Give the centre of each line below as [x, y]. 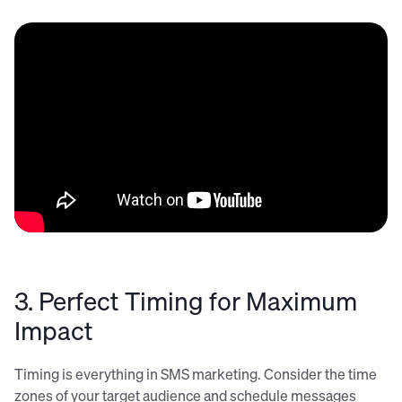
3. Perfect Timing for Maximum [186, 301]
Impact [57, 331]
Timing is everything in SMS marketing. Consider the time [196, 374]
